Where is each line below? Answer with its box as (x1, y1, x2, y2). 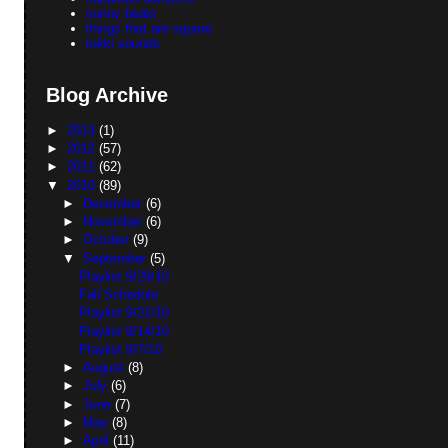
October (82, 232, 133, 248)
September (82, 250, 150, 266)
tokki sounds (86, 35, 161, 51)
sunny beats (86, 5, 158, 21)
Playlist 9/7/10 (78, 341, 162, 357)
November (82, 214, 146, 230)
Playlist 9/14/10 (78, 323, 169, 339)
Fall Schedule (78, 287, 158, 303)
